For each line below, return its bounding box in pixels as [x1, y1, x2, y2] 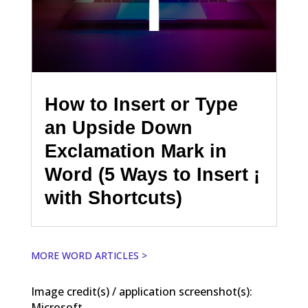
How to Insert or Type [44, 93, 238, 115]
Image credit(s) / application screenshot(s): [30, 284, 252, 300]
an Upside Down [44, 117, 192, 138]
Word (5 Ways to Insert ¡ [44, 164, 260, 185]
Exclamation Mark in [44, 140, 227, 162]
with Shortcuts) [44, 187, 182, 208]
